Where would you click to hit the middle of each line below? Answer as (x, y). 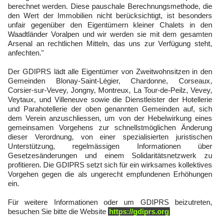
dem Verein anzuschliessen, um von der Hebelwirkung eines (110, 118)
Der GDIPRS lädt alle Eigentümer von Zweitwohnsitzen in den (110, 71)
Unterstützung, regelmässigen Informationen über (110, 146)
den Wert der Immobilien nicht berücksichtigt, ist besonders (110, 15)
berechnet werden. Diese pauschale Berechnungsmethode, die (110, 6)
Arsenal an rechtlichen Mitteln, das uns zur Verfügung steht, (110, 43)
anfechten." (26, 53)
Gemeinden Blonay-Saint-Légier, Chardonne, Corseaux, (110, 81)
